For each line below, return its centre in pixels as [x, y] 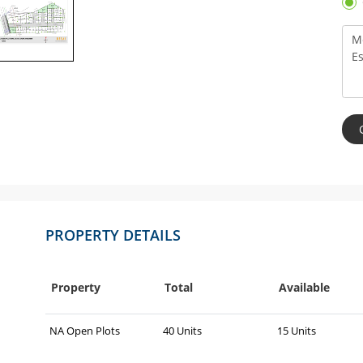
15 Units [296, 331]
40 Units [183, 331]
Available [304, 288]
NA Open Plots [84, 331]
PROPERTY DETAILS [113, 235]
